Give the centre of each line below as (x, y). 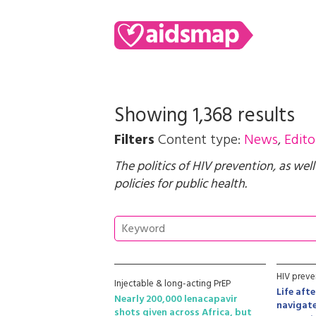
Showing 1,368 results (205, 116)
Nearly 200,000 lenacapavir (176, 299)
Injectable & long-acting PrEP (172, 284)
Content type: (201, 140)
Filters (134, 140)
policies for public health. (181, 184)
